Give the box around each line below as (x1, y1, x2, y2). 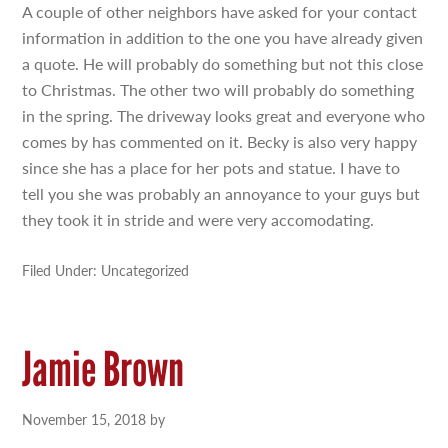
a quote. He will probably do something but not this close (22, 52, 424, 75)
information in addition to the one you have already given (22, 26, 424, 49)
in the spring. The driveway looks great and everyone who (22, 104, 426, 127)
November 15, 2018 (22, 409, 147, 429)
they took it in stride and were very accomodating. (22, 208, 375, 231)
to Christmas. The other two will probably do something (22, 78, 415, 101)
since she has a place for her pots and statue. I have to (22, 156, 401, 179)
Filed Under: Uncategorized (22, 260, 190, 280)
